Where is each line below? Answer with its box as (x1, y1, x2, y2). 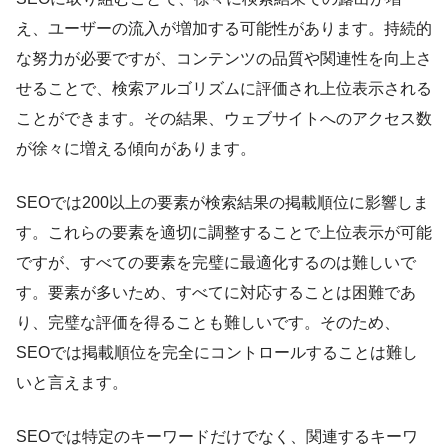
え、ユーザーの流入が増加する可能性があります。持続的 (16, 19, 432, 37)
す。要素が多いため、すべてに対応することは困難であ (16, 283, 416, 301)
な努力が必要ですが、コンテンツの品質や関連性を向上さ (16, 49, 432, 67)
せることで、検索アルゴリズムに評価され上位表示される (16, 79, 432, 97)
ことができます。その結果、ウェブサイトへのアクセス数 (16, 109, 432, 127)
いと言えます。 (16, 373, 128, 391)
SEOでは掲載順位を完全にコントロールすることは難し (16, 343, 418, 361)
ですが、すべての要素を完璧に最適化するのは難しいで (16, 253, 416, 271)
